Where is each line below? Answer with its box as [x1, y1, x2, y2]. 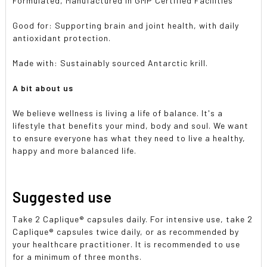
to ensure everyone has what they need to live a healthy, [13, 133, 246, 143]
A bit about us [13, 83, 74, 93]
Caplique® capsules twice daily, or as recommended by [13, 226, 240, 237]
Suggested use [13, 188, 113, 206]
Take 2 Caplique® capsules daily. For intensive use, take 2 [13, 213, 253, 224]
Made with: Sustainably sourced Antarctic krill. [13, 58, 209, 68]
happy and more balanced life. [13, 145, 137, 156]
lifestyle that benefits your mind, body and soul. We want [13, 120, 249, 131]
